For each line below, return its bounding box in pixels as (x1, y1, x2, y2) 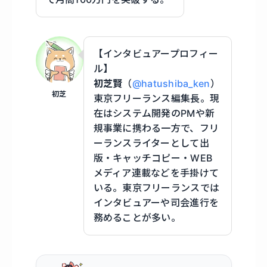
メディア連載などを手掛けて (93, 166, 219, 179)
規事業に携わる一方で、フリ (93, 122, 219, 134)
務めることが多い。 (93, 211, 181, 223)
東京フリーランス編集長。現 (93, 92, 220, 104)
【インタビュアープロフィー (93, 47, 219, 60)
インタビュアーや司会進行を (93, 196, 219, 209)
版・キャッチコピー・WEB (93, 151, 213, 164)
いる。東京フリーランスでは (93, 181, 220, 194)
